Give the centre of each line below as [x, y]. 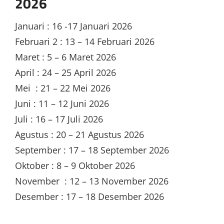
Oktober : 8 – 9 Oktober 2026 [75, 165]
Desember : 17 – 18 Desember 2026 [89, 196]
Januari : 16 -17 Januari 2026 [73, 26]
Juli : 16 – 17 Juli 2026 [59, 119]
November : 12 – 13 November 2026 [92, 181]
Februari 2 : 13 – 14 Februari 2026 [85, 41]
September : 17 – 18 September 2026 [92, 150]
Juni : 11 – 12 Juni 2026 [62, 103]
